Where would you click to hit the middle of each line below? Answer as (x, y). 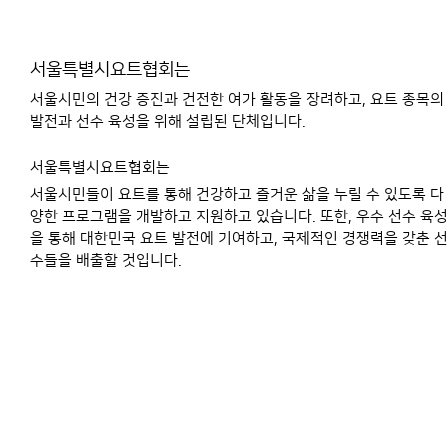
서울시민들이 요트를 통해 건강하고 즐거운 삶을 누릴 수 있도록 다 (237, 194)
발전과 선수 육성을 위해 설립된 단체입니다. (170, 121)
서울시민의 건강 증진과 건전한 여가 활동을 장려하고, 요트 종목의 (237, 99)
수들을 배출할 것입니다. (106, 260)
